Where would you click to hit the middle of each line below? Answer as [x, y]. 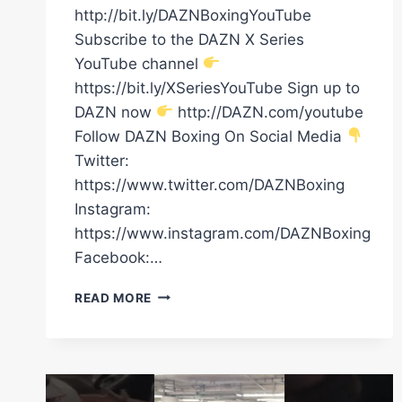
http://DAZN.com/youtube [269, 112]
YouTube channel [139, 63]
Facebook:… [118, 257]
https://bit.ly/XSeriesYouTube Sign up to [217, 87]
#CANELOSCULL [205, 387]
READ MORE [114, 297]
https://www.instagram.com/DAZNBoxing [223, 233]
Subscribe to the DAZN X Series [189, 39]
